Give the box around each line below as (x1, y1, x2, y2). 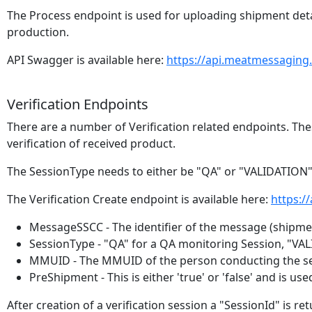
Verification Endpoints (7, 95, 148, 114)
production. (7, 24, 69, 40)
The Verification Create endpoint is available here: (7, 192, 271, 207)
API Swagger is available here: (7, 52, 166, 68)
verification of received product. (7, 136, 175, 151)
